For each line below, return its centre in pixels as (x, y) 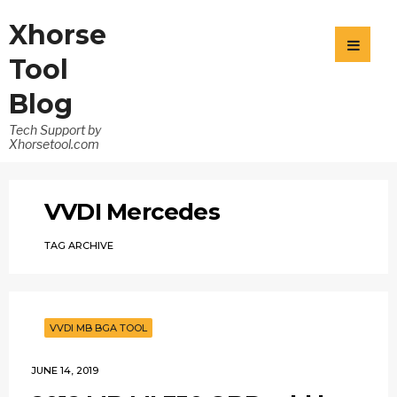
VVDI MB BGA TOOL (98, 328)
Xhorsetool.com (54, 144)
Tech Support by (55, 130)
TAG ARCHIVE (79, 245)
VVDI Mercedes (132, 212)
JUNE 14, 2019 (65, 370)
